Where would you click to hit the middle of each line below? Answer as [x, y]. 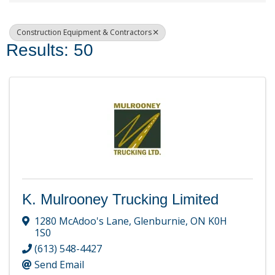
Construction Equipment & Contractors [84, 33]
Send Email [59, 264]
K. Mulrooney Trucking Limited [120, 199]
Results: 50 [50, 50]
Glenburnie [160, 221]
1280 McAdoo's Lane [82, 221]
